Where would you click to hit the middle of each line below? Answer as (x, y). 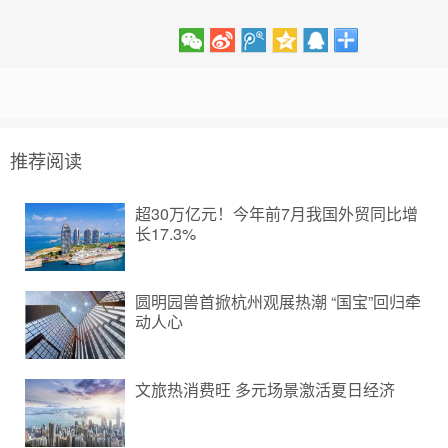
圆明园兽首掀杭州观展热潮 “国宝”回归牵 (278, 301)
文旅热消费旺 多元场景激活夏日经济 (265, 389)
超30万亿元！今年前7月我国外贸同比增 (276, 213)
